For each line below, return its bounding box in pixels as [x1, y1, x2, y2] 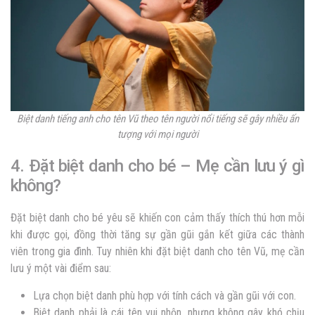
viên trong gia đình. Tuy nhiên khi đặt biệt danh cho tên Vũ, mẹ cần [11, 245, 304, 259]
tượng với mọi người [117, 128, 198, 141]
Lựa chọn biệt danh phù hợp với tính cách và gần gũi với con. [33, 289, 296, 303]
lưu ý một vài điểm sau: [11, 262, 111, 276]
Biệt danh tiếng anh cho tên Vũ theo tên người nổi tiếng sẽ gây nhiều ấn [16, 112, 299, 126]
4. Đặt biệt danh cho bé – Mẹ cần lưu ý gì [11, 156, 304, 176]
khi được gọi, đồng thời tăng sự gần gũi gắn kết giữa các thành [11, 228, 304, 242]
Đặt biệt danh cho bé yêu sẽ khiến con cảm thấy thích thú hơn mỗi [11, 211, 304, 225]
